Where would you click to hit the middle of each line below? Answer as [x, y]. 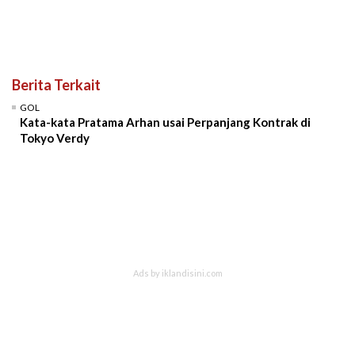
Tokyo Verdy [55, 137]
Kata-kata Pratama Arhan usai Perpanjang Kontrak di [165, 122]
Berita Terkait [56, 84]
